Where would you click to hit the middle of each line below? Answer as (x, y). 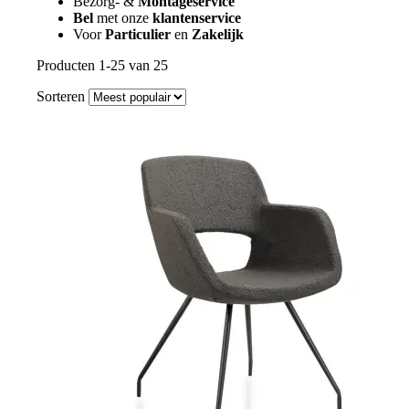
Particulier (140, 34)
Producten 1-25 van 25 (102, 65)
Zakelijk (218, 34)
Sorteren (61, 96)
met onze (125, 17)
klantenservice (197, 17)
